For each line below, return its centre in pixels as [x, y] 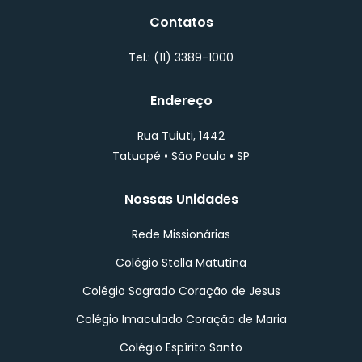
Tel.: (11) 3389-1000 [181, 57]
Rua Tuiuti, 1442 [181, 136]
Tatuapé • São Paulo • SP [181, 156]
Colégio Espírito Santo [181, 347]
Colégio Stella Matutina [181, 263]
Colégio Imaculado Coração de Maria [181, 319]
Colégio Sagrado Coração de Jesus [181, 291]
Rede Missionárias [181, 234]
